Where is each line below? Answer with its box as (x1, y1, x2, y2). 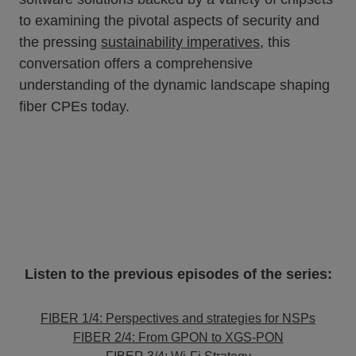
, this (260, 34, 290, 50)
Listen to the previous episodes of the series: (24, 266, 332, 283)
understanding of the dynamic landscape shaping (19, 77, 330, 93)
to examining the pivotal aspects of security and (19, 13, 319, 29)
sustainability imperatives (101, 34, 260, 50)
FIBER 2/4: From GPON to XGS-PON (72, 331, 284, 345)
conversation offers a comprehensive (19, 56, 253, 72)
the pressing (19, 34, 101, 50)
